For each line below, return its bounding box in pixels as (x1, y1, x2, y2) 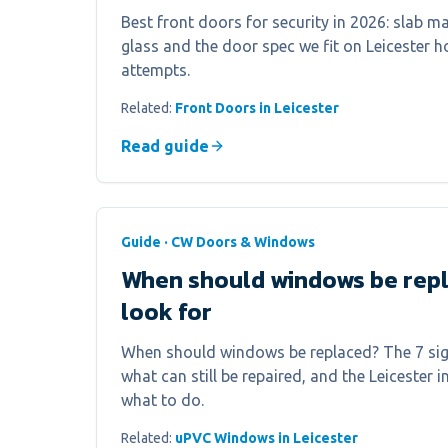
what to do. (121, 391, 204, 409)
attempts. (121, 61, 190, 79)
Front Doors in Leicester (175, 100, 339, 116)
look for (121, 294, 212, 329)
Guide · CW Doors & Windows (121, 234, 315, 250)
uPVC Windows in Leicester (175, 430, 358, 446)
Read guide (121, 137, 209, 155)
